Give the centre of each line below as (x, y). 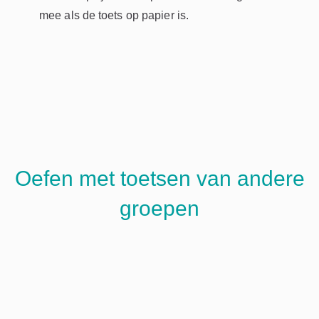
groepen (159, 208)
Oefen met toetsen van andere (159, 178)
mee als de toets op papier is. (114, 15)
